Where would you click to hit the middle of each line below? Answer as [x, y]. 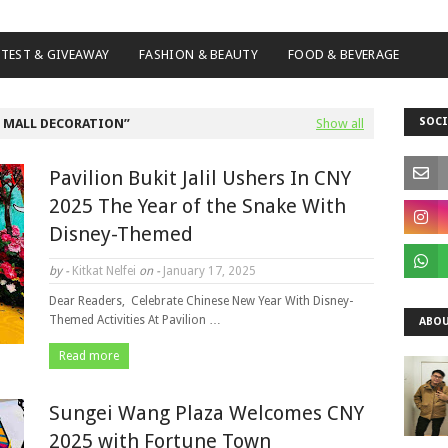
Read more [89, 356]
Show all [340, 123]
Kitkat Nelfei [104, 271]
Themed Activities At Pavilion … [135, 320]
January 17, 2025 [208, 271]
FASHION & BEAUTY [198, 54]
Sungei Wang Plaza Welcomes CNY [206, 413]
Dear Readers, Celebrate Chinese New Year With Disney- [201, 301]
